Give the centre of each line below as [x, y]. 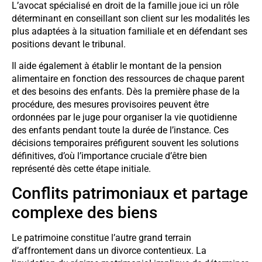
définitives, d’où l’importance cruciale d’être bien [109, 156]
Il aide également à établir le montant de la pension [117, 65]
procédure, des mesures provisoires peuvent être [110, 104]
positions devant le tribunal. [69, 44]
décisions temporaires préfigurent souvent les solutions [125, 143]
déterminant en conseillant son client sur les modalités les [131, 19]
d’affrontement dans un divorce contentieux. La [109, 251]
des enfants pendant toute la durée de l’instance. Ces [120, 130]
